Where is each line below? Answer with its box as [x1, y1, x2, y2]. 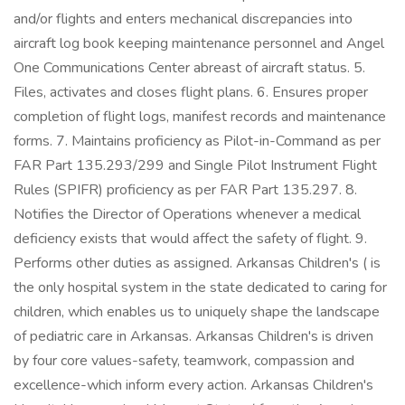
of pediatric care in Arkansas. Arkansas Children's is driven [14, 326, 373, 346]
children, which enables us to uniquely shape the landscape [14, 302, 380, 322]
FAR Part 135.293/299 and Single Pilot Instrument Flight [14, 155, 377, 175]
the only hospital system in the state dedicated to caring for [14, 278, 387, 297]
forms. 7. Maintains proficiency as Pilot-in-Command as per [14, 131, 381, 151]
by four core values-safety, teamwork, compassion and [14, 351, 354, 371]
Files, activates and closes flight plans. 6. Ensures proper [14, 82, 368, 102]
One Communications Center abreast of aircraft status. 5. [14, 58, 365, 78]
